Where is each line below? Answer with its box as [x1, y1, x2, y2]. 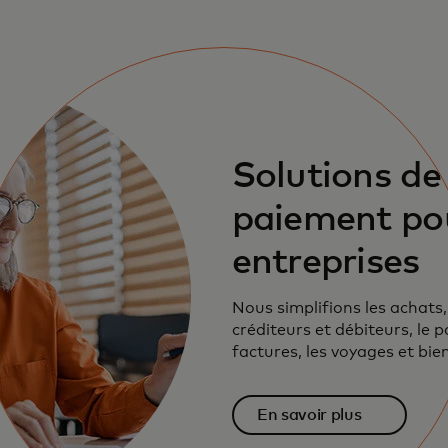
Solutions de [231, 158, 441, 195]
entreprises [231, 244, 420, 281]
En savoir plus [257, 407, 362, 423]
